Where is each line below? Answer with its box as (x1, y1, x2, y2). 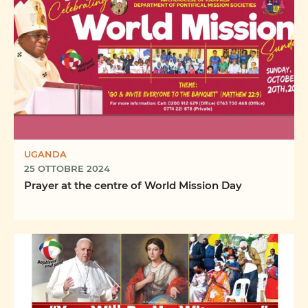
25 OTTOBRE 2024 (24, 162, 110, 174)
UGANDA (24, 147, 67, 159)
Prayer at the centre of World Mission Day (24, 177, 242, 192)
